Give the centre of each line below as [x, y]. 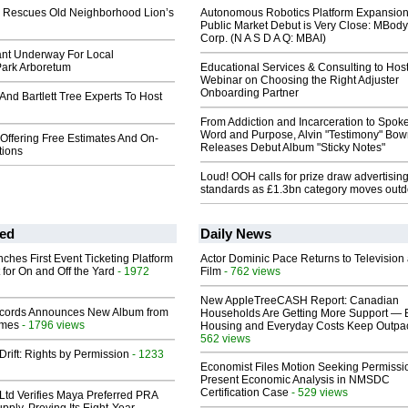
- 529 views [318, 393]
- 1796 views [52, 325]
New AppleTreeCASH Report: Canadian [300, 301]
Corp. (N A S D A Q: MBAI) [263, 39]
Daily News [236, 234]
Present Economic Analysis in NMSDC [295, 380]
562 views [225, 339]
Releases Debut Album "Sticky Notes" [293, 148]
